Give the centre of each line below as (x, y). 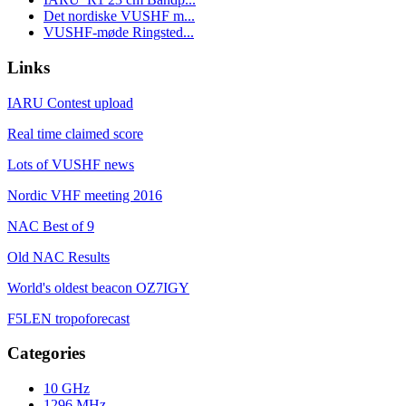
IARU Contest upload (70, 102)
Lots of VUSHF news (71, 164)
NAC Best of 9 (51, 226)
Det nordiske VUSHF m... (119, 16)
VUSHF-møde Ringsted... (119, 33)
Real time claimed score (75, 133)
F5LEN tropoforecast (68, 318)
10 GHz (67, 389)
